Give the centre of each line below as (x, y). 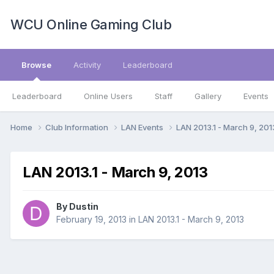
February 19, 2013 (91, 220)
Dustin (84, 207)
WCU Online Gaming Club (91, 24)
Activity (87, 65)
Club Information (78, 127)
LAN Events (143, 127)
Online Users (108, 96)
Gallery (208, 96)
